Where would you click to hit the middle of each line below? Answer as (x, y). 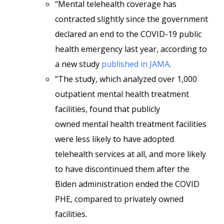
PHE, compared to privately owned (119, 199)
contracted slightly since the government (131, 19)
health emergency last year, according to (131, 49)
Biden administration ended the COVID (127, 184)
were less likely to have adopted (114, 139)
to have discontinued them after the (122, 169)
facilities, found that (92, 109)
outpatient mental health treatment (122, 94)
